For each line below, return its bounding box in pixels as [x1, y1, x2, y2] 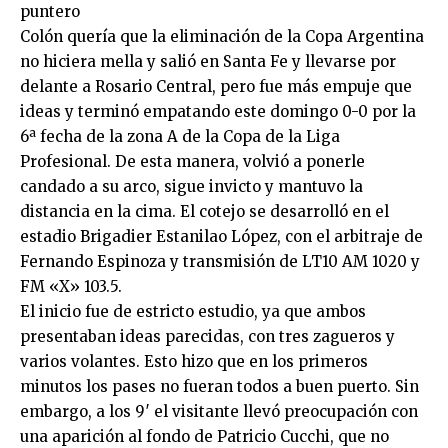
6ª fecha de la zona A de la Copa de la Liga [20, 127, 340, 146]
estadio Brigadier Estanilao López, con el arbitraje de [20, 227, 423, 246]
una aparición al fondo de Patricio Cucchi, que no [20, 427, 389, 446]
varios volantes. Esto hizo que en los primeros [20, 352, 368, 371]
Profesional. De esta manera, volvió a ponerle [20, 152, 365, 171]
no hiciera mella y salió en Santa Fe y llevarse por [20, 52, 396, 71]
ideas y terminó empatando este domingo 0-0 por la [20, 102, 416, 121]
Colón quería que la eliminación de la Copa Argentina [20, 27, 424, 46]
